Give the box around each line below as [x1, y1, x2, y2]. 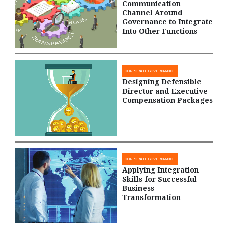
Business [122, 184, 154, 192]
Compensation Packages [122, 96, 213, 105]
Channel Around [122, 8, 182, 17]
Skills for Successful [122, 175, 197, 183]
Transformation [122, 193, 181, 202]
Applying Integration [122, 165, 199, 174]
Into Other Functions [122, 26, 197, 35]
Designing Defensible [122, 78, 202, 87]
